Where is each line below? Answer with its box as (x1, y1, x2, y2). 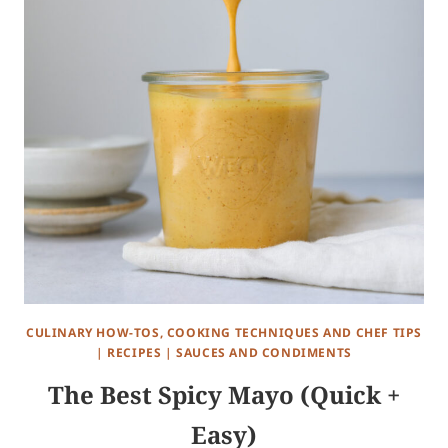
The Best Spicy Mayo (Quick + (48, 378, 400, 412)
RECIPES (107, 344, 162, 362)
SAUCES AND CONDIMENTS (176, 344, 352, 362)
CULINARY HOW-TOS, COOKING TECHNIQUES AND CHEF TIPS (26, 324, 422, 342)
